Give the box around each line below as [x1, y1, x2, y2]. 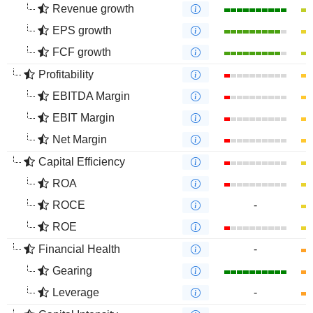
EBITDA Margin [52, 90, 130, 102]
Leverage [52, 286, 99, 298]
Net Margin [52, 133, 107, 145]
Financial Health [38, 243, 120, 255]
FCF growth [52, 46, 111, 58]
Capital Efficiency [38, 156, 125, 168]
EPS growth [52, 24, 112, 36]
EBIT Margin [52, 112, 115, 124]
